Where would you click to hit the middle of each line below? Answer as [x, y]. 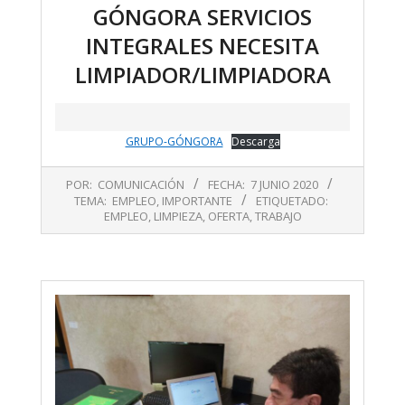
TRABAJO [278, 217]
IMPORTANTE [197, 201]
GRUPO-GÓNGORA [174, 142]
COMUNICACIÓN [141, 185]
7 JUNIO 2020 [284, 185]
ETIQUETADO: [292, 201]
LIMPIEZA [178, 217]
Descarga [255, 142]
